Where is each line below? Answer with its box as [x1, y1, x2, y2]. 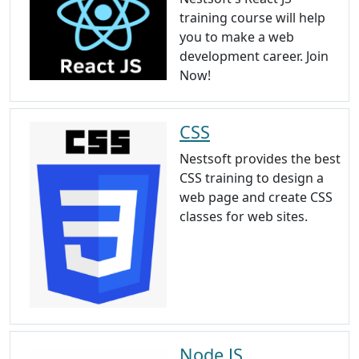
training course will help [179, 8, 325, 26]
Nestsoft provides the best [179, 149, 341, 167]
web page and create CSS [179, 188, 333, 206]
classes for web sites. [179, 207, 308, 225]
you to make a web [179, 27, 294, 46]
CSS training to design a [179, 168, 324, 187]
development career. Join [179, 46, 329, 65]
